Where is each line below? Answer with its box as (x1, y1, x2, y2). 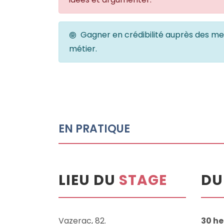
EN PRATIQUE (58, 121, 130, 136)
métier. (69, 43, 97, 54)
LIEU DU (58, 170, 119, 190)
